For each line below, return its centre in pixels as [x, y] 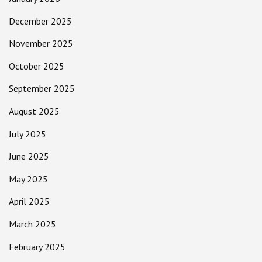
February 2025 [37, 247]
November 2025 [41, 44]
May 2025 [28, 179]
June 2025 [29, 156]
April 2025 [29, 201]
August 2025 [34, 111]
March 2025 [32, 224]
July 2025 [27, 134]
